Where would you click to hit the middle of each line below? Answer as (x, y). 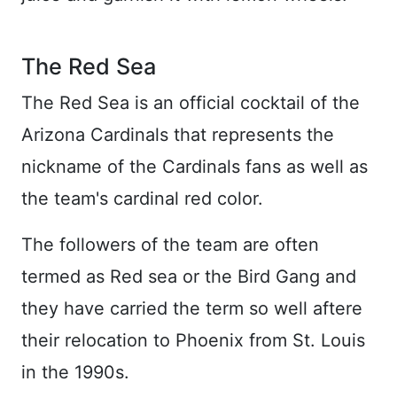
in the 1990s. (75, 373)
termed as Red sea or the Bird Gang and (189, 277)
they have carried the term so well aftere (192, 309)
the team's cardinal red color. (142, 199)
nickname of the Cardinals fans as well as (195, 167)
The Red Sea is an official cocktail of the (191, 103)
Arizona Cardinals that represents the (178, 135)
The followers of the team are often (170, 245)
